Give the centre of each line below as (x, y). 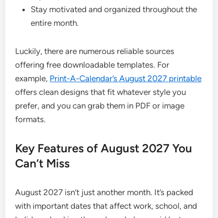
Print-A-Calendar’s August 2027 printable (126, 78)
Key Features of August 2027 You (104, 148)
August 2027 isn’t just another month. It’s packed (104, 192)
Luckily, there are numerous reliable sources (95, 51)
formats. (31, 119)
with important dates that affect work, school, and (106, 206)
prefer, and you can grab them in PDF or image (100, 106)
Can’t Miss (43, 163)
